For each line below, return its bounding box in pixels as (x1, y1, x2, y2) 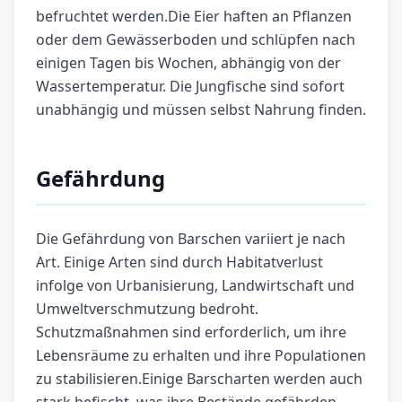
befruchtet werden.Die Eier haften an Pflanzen (36, 6, 352, 27)
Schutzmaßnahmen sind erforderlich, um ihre (36, 322, 346, 343)
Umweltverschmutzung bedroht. (36, 299, 258, 319)
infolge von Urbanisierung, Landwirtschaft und (36, 275, 354, 296)
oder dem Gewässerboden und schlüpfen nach (36, 30, 355, 50)
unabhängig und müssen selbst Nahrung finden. (36, 100, 366, 120)
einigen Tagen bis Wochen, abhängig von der (36, 53, 341, 74)
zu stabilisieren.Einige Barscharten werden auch (36, 369, 363, 389)
